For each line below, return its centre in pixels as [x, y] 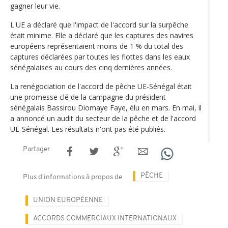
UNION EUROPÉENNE [68, 200]
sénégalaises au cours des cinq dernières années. [91, 67]
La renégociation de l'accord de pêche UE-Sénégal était [101, 86]
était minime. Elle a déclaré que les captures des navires [102, 35]
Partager [36, 149]
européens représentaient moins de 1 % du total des [97, 46]
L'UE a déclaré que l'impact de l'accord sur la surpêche [99, 24]
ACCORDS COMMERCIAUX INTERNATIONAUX [105, 218]
